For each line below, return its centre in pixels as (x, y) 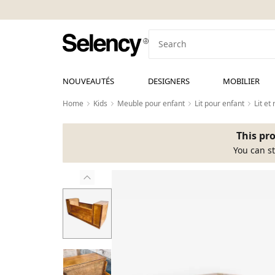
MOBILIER (242, 81)
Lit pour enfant (219, 103)
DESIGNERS (168, 81)
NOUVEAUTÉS (88, 81)
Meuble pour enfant (151, 103)
